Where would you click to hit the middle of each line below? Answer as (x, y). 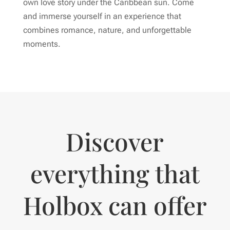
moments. (42, 44)
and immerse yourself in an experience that (102, 16)
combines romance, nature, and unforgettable (107, 30)
